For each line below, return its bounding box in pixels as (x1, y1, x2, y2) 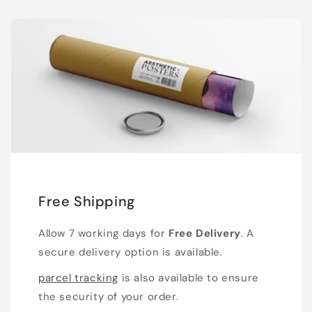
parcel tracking (38, 271, 118, 286)
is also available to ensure (118, 271, 259, 286)
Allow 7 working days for (38, 226, 169, 241)
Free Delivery (169, 226, 241, 241)
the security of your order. (38, 290, 179, 304)
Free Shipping (38, 192, 135, 211)
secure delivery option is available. (38, 245, 223, 260)
